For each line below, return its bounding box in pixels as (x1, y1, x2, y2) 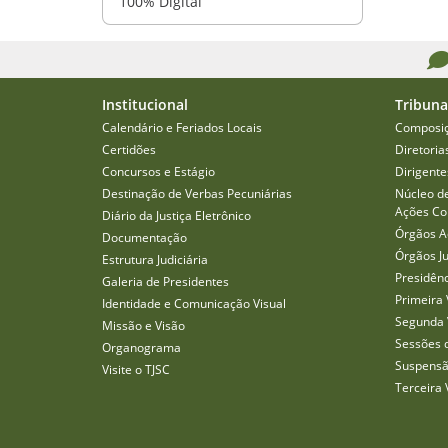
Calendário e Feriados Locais (102, 119, 262, 136)
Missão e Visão (102, 317, 185, 334)
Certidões (102, 141, 156, 158)
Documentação (102, 229, 187, 246)
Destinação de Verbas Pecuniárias (102, 185, 292, 202)
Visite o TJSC (102, 361, 170, 378)
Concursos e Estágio (102, 163, 215, 180)
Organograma (102, 339, 181, 356)
